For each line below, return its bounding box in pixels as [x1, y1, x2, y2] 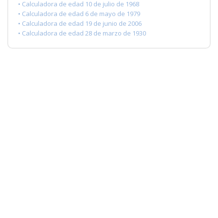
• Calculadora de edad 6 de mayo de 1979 [18, 9, 140, 18]
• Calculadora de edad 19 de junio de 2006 [18, 18, 142, 28]
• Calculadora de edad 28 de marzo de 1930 [18, 28, 146, 37]
